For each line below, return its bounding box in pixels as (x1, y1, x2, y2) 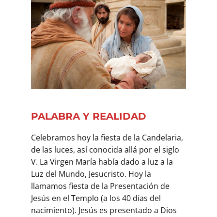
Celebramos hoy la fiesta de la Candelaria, (31, 132, 183, 143)
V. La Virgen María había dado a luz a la (31, 156, 173, 167)
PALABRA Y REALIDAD (31, 110, 146, 122)
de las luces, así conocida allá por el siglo (31, 144, 179, 155)
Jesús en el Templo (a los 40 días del (31, 192, 161, 203)
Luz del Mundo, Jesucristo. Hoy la (31, 168, 151, 179)
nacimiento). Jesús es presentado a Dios (31, 204, 177, 216)
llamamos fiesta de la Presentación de (31, 180, 170, 191)
